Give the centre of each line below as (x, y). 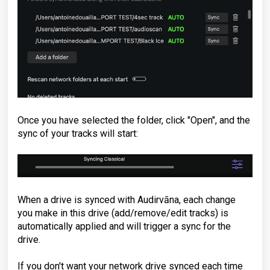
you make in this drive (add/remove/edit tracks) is (123, 213)
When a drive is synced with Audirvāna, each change (127, 200)
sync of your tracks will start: (78, 133)
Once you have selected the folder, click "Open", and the (134, 120)
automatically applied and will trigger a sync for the (124, 227)
